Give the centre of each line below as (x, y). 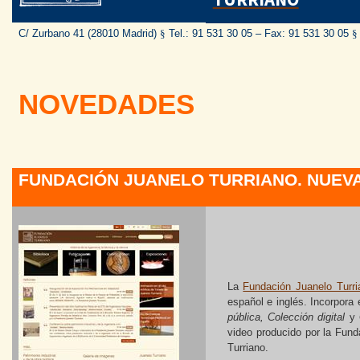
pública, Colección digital (286, 317)
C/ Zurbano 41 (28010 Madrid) (89, 33)
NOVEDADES (106, 104)
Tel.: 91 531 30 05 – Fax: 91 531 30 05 (258, 33)
